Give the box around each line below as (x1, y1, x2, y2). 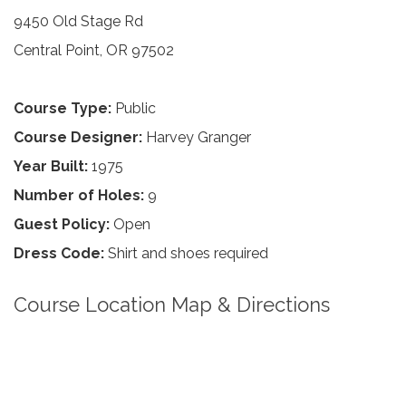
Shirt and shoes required (104, 245, 268, 262)
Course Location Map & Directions (14, 293, 330, 316)
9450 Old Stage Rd (14, 13, 143, 30)
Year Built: (14, 158, 88, 175)
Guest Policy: (14, 216, 110, 233)
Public (111, 100, 156, 117)
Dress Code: (14, 245, 104, 262)
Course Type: (14, 100, 111, 117)
